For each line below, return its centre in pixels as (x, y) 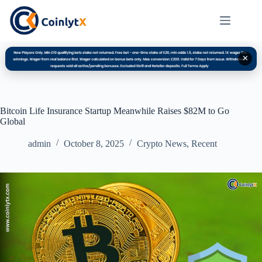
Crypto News (162, 143)
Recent (204, 143)
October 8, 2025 (94, 143)
